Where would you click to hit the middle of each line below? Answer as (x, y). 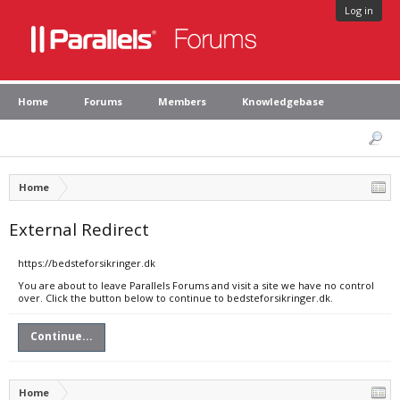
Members (182, 101)
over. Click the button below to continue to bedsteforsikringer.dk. (175, 298)
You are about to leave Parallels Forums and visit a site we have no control (196, 285)
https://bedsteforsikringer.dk (87, 263)
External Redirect (79, 229)
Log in (359, 10)
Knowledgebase (283, 101)
